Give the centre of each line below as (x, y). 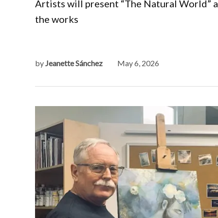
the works (57, 19)
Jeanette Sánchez (74, 63)
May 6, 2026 (138, 63)
